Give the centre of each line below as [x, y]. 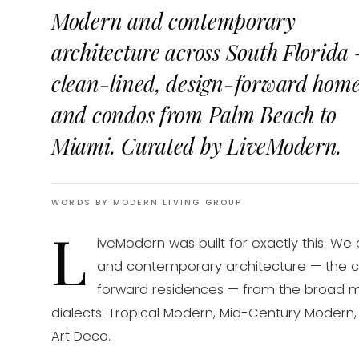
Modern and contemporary [173, 21]
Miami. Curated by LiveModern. [197, 146]
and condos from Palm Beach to [194, 115]
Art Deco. [81, 336]
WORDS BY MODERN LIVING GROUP [147, 202]
